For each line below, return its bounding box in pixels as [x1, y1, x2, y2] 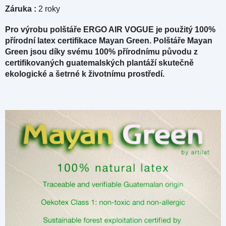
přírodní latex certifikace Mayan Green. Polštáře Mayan [5, 36, 212, 45]
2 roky [38, 5, 62, 14]
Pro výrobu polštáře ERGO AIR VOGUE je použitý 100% [5, 25, 215, 34]
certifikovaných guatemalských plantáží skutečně [5, 59, 194, 68]
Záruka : [5, 5, 38, 14]
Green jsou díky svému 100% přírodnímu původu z [5, 47, 198, 56]
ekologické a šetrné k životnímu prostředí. [5, 70, 164, 79]
